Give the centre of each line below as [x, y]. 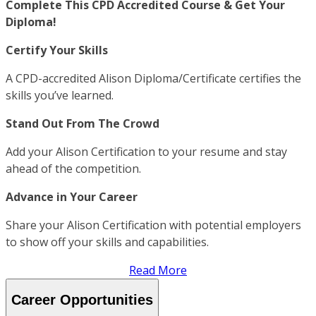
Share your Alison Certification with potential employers [153, 225]
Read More [158, 270]
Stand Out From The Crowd [83, 123]
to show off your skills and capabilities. [107, 242]
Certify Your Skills [57, 50]
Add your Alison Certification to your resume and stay [146, 151]
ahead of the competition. [73, 168]
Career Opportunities [82, 300]
